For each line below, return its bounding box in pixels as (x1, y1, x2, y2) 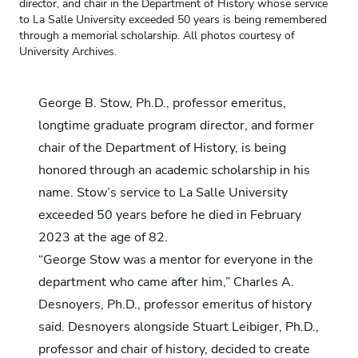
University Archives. (19, 43, 117, 59)
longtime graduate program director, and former (38, 116, 314, 134)
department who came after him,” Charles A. (38, 272, 294, 291)
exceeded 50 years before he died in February (38, 205, 301, 224)
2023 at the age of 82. (38, 228, 171, 246)
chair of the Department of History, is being (38, 138, 286, 157)
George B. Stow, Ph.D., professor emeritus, (38, 93, 286, 112)
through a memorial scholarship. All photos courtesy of (19, 27, 295, 43)
